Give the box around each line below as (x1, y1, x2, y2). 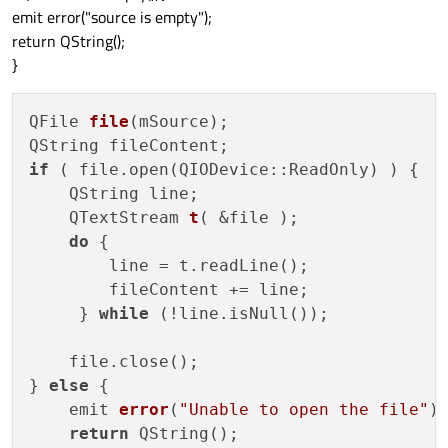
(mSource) (129, 112, 219, 132)
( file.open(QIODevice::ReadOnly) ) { (49, 160, 419, 180)
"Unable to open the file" (179, 400, 429, 420)
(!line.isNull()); (149, 304, 329, 324)
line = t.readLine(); (29, 256, 309, 276)
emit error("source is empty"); (12, 5, 212, 30)
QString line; (29, 184, 199, 204)
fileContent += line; (29, 280, 309, 300)
